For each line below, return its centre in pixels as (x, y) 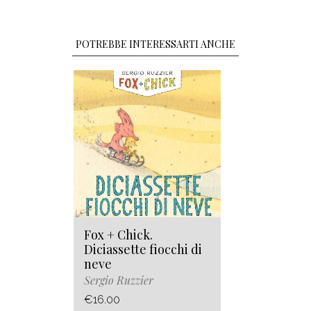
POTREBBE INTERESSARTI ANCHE (155, 44)
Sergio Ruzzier (119, 280)
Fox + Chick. (118, 235)
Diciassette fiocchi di (143, 250)
